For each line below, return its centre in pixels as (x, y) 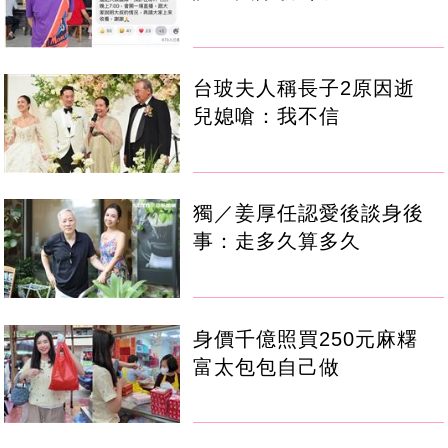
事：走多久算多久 (277, 241)
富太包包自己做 (267, 366)
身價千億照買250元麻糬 (316, 338)
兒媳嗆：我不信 (267, 116)
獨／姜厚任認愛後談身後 (309, 213)
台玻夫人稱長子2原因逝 (315, 88)
